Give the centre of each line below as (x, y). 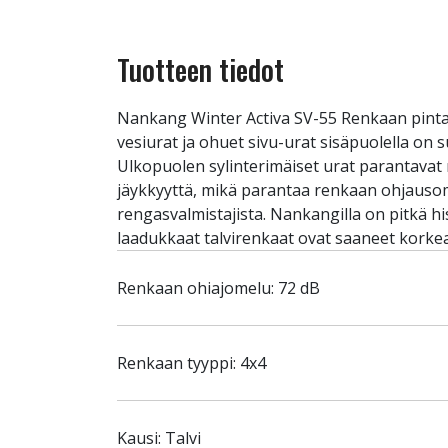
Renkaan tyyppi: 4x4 (191, 363)
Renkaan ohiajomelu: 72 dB (218, 288)
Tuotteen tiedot (200, 69)
